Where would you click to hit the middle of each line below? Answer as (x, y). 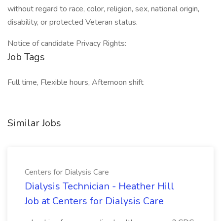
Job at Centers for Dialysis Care (94, 201)
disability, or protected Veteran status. (73, 22)
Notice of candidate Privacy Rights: (67, 43)
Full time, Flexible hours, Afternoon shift (75, 82)
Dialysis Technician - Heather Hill (99, 186)
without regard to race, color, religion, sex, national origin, (103, 9)
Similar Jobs (34, 123)
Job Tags (26, 57)
